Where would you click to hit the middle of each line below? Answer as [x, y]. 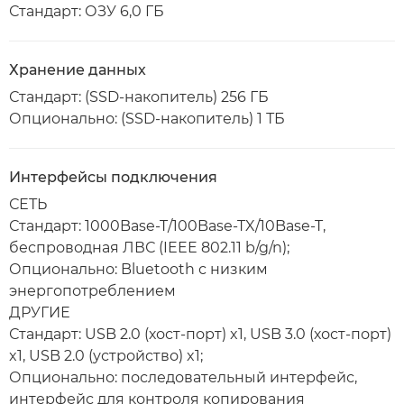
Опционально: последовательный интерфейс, [183, 377]
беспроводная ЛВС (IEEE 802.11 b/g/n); [149, 248]
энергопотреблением [92, 291]
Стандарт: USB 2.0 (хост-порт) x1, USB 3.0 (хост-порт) [200, 334]
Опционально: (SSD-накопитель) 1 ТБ [147, 119]
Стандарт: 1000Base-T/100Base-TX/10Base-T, [167, 226]
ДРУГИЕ [40, 312]
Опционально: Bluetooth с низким [138, 269]
